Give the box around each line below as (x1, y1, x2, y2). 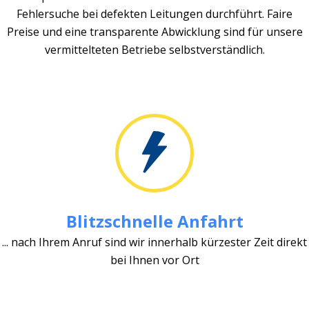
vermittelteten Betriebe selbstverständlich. (44, 41, 265, 57)
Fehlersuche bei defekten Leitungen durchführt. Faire (17, 6, 292, 21)
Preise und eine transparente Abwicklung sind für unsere (6, 23, 303, 39)
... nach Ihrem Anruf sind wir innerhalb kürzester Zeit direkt (2, 234, 307, 250)
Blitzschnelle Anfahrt (66, 209, 243, 232)
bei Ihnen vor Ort (110, 252, 199, 268)
